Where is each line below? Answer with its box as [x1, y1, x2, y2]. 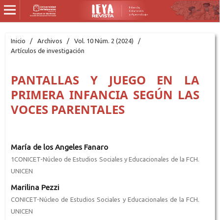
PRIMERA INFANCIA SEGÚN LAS [10, 86, 200, 103]
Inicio [10, 37, 26, 44]
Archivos [37, 37, 62, 44]
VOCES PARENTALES [10, 101, 125, 117]
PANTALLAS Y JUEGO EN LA [10, 71, 200, 88]
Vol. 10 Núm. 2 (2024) [74, 37, 134, 44]
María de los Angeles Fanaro [10, 142, 108, 151]
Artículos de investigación [10, 47, 84, 54]
